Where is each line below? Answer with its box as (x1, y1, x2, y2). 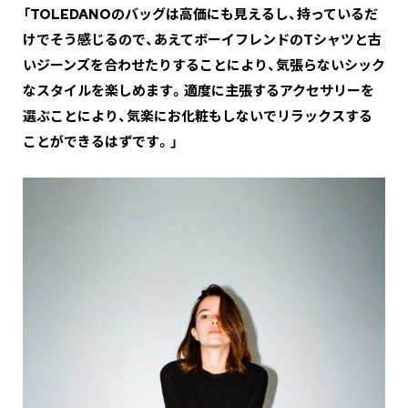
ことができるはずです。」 (23, 133, 178, 152)
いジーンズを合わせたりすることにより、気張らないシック (23, 56, 385, 76)
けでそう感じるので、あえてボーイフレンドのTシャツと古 (23, 31, 382, 50)
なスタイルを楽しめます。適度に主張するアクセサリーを (23, 82, 374, 101)
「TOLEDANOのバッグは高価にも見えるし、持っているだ (23, 5, 378, 25)
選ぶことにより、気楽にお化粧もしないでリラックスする (23, 107, 372, 127)
